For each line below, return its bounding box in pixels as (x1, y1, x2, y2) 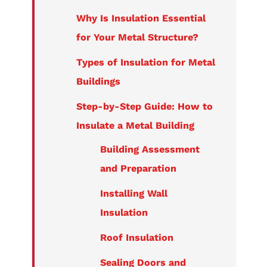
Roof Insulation (100, 231, 173, 243)
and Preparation (100, 162, 176, 174)
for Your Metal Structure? (76, 31, 198, 43)
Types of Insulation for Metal (76, 56, 215, 68)
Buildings (76, 75, 120, 87)
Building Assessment (100, 143, 200, 155)
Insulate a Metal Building (76, 119, 194, 131)
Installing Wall (100, 187, 167, 199)
